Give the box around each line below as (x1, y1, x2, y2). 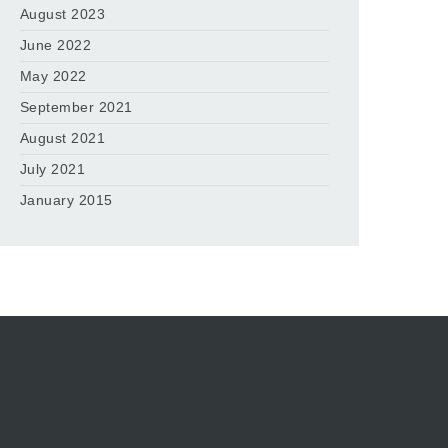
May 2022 (19, 68, 87, 84)
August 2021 (19, 130, 106, 146)
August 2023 (19, 6, 106, 22)
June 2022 (19, 37, 92, 53)
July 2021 (19, 161, 86, 177)
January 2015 (19, 192, 113, 208)
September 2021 (19, 99, 133, 115)
